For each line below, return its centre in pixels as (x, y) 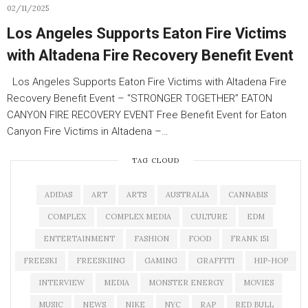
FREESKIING (101, 261)
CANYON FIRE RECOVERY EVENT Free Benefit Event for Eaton (147, 115)
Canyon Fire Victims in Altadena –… (88, 131)
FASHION (151, 239)
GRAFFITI (216, 261)
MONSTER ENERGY (186, 283)
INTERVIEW (61, 283)
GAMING (161, 261)
